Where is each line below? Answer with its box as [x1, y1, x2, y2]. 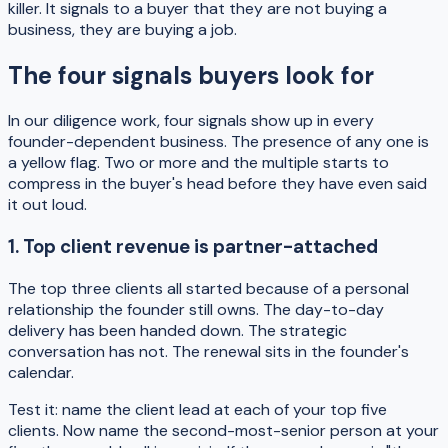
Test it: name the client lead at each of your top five [8, 398, 387, 420]
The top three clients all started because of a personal [8, 277, 409, 299]
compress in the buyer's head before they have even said [8, 173, 427, 195]
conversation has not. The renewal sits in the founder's [8, 340, 409, 362]
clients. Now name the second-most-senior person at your [8, 419, 439, 441]
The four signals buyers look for [8, 59, 374, 91]
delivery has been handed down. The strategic [8, 319, 347, 341]
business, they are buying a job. [8, 18, 237, 40]
